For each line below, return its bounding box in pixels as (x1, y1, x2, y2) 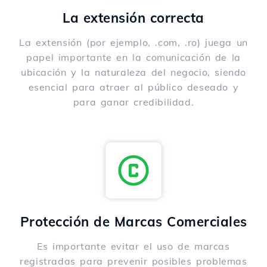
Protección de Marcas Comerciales (20, 213, 247, 231)
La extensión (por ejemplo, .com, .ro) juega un (19, 36, 248, 49)
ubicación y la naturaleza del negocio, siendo (20, 66, 246, 79)
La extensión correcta (63, 10, 204, 27)
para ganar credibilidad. (73, 96, 194, 108)
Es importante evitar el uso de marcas (37, 240, 230, 253)
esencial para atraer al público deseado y (28, 81, 239, 94)
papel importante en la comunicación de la (26, 51, 241, 64)
